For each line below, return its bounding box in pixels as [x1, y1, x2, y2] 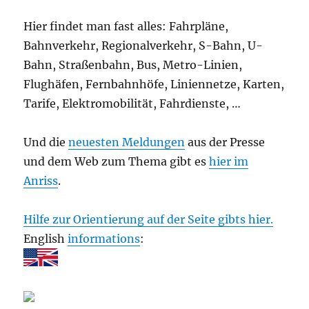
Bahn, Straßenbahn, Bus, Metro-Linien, [23, 58, 243, 72]
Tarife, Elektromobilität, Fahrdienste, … [23, 97, 241, 110]
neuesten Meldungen [68, 135, 186, 149]
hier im [209, 154, 249, 168]
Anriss [23, 174, 59, 188]
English [23, 232, 68, 246]
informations [68, 232, 141, 246]
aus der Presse [185, 135, 266, 149]
